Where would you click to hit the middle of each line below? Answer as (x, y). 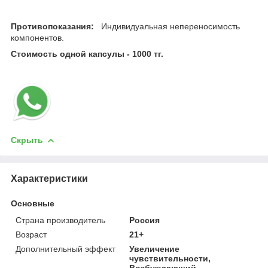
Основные (33, 203)
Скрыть (27, 140)
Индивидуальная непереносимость (167, 26)
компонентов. (37, 37)
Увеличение (155, 249)
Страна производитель (60, 220)
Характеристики (49, 178)
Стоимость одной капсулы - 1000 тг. (87, 54)
